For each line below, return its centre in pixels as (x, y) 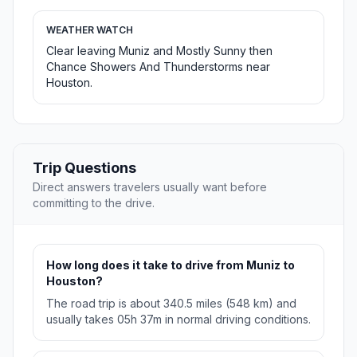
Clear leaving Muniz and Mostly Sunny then (159, 51)
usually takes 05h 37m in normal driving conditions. (178, 320)
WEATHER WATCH (90, 30)
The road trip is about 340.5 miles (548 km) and (171, 304)
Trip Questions (84, 168)
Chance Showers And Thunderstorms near (158, 67)
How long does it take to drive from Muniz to (171, 265)
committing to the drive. (94, 203)
